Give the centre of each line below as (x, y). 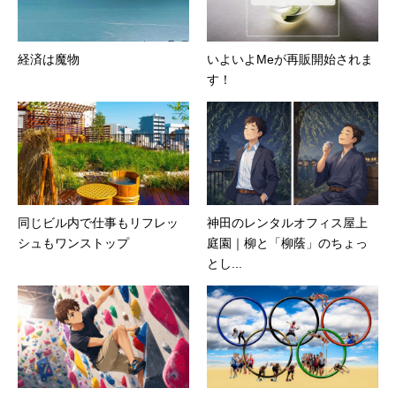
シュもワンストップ (73, 243)
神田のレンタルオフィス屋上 (287, 222)
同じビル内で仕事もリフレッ (98, 222)
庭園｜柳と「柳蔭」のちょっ (287, 243)
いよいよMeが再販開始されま (290, 60)
